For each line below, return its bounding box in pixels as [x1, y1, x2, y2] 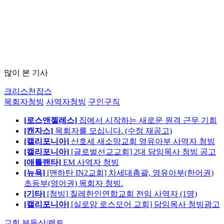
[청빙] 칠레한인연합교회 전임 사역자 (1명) [47, 189, 197, 198]
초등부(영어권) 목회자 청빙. [24, 178, 123, 187]
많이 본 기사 [4, 68, 48, 77]
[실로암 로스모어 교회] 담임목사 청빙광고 [71, 199, 220, 208]
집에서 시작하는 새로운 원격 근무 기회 [79, 115, 217, 124]
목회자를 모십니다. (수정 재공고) [55, 126, 172, 135]
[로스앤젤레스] [24, 115, 79, 124]
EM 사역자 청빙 [63, 157, 119, 166]
